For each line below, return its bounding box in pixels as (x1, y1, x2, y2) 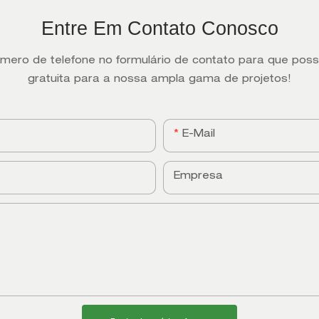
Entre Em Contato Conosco (41, 17, 278, 39)
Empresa (174, 171, 223, 182)
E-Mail (182, 129, 215, 140)
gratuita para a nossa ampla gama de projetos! (28, 74, 291, 85)
